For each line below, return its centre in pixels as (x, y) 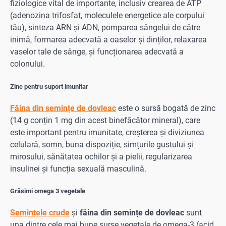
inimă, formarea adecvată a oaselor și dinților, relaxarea (108, 40)
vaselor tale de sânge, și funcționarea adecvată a (97, 52)
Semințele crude (40, 213)
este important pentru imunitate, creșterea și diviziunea (107, 132)
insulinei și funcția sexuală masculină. (78, 168)
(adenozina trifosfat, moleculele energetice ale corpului (107, 16)
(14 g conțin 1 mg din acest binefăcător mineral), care (105, 120)
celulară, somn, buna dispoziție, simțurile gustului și (102, 144)
